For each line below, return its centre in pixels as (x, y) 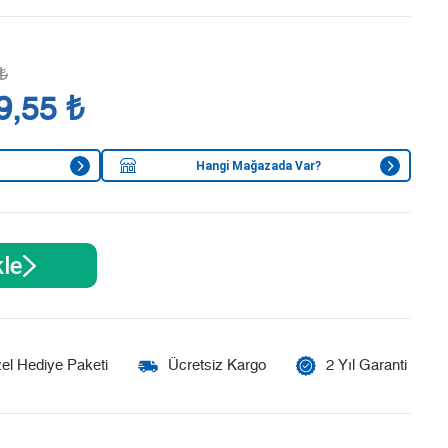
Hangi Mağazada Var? (258, 165)
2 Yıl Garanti (366, 366)
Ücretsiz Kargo (217, 366)
